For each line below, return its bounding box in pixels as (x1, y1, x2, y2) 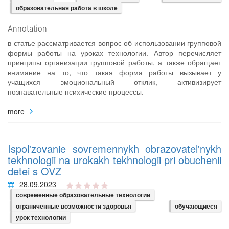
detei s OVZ (8, 164, 61, 179)
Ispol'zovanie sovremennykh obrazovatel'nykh (8, 141, 221, 156)
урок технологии (16, 213, 66, 222)
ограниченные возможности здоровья (16, 201, 131, 211)
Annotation (8, 22, 47, 34)
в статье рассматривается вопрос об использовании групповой (8, 38, 221, 48)
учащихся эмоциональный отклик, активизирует (8, 77, 221, 87)
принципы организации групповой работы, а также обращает (8, 57, 221, 67)
